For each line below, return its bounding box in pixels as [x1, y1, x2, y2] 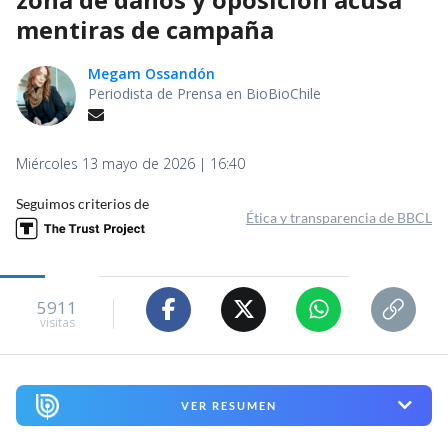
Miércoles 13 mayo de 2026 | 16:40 [16, 153, 245, 173]
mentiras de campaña [16, 12, 274, 46]
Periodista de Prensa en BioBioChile [88, 83, 321, 103]
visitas [39, 314, 75, 332]
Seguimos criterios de [16, 194, 149, 212]
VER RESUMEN [180, 398, 277, 412]
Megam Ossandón [88, 63, 215, 83]
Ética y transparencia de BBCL [246, 208, 432, 226]
